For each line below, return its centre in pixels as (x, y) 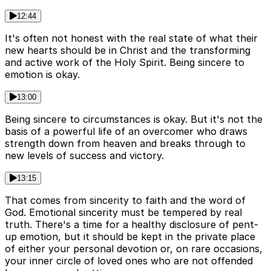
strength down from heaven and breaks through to (125, 144)
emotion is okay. (42, 75)
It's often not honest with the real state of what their (131, 38)
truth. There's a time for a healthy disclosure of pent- (132, 225)
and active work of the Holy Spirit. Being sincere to (125, 63)
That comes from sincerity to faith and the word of (125, 201)
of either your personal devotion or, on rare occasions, (134, 249)
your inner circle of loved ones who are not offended (129, 261)
